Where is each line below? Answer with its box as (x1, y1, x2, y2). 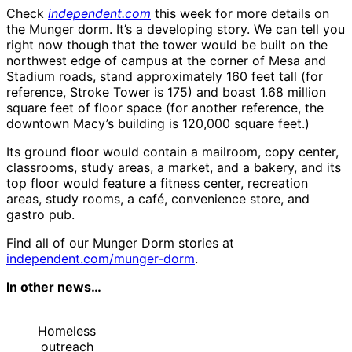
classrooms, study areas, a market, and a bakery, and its (6, 159, 341, 176)
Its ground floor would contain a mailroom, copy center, (6, 144, 339, 160)
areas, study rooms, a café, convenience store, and (6, 191, 310, 207)
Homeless (38, 323, 96, 339)
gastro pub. (6, 207, 75, 223)
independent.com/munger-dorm (6, 251, 195, 267)
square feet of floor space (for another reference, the (6, 100, 324, 116)
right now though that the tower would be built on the (6, 37, 328, 53)
